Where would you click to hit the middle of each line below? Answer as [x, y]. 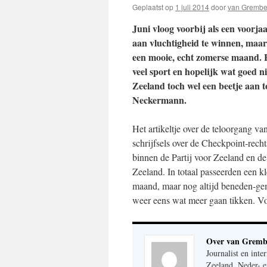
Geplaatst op [153, 7]
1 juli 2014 [192, 7]
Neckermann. [159, 100]
